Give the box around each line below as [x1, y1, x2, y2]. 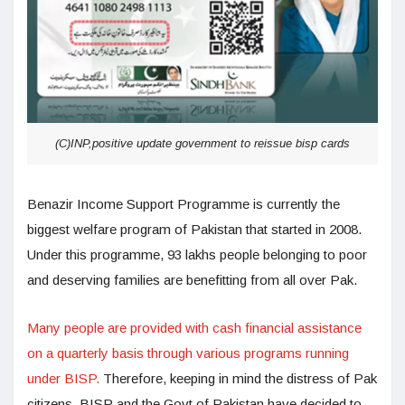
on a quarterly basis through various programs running [27, 345, 349, 362]
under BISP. [27, 371, 99, 387]
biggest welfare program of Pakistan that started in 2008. [27, 221, 362, 238]
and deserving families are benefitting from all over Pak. [27, 272, 357, 288]
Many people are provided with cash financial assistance [27, 320, 362, 336]
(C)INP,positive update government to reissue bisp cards [55, 137, 350, 151]
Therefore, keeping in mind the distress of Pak [99, 371, 377, 387]
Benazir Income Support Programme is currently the [27, 196, 340, 212]
